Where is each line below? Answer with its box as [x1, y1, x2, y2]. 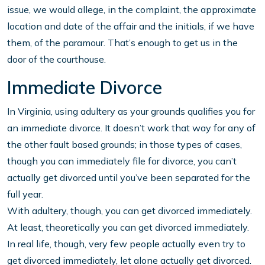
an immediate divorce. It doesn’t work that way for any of [7, 122, 256, 134]
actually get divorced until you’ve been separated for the [7, 172, 250, 184]
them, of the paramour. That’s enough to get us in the [7, 37, 238, 49]
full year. [7, 188, 43, 201]
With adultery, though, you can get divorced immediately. [7, 205, 252, 217]
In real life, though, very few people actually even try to [7, 238, 245, 250]
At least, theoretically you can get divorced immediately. [7, 221, 249, 234]
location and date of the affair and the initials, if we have [7, 20, 254, 33]
